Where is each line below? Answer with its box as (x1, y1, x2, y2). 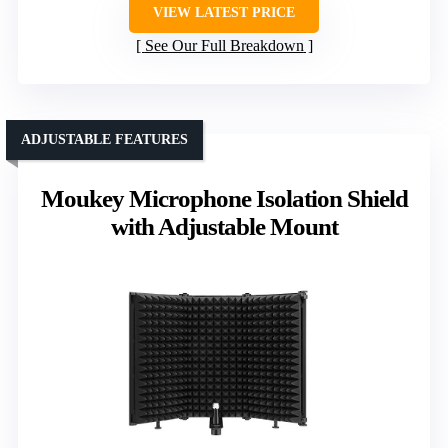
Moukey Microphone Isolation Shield (40, 184, 408, 212)
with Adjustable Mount (110, 212, 338, 240)
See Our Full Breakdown (144, 36, 304, 54)
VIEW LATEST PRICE (153, 4, 295, 20)
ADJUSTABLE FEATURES (21, 131, 188, 147)
